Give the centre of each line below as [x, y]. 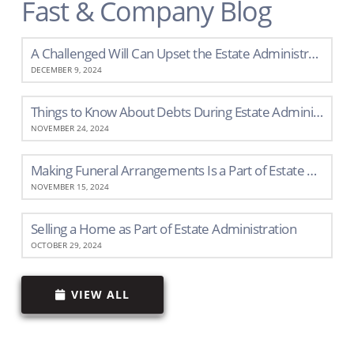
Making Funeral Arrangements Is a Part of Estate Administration [312, 170]
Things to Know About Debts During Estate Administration [318, 112]
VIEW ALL [100, 295]
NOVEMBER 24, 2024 [70, 128]
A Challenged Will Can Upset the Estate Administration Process [314, 54]
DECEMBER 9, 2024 [66, 70]
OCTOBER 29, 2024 [66, 245]
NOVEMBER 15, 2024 [70, 186]
